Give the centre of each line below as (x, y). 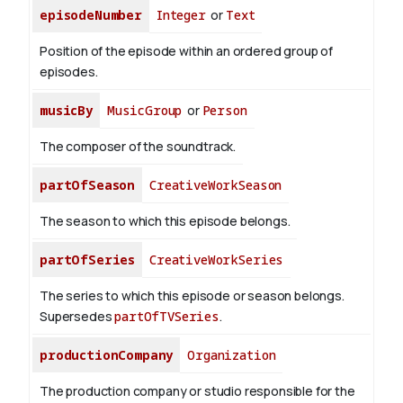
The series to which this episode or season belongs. (192, 296)
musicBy (66, 111)
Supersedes (77, 317)
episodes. (69, 72)
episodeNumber (91, 15)
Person (224, 111)
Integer (181, 15)
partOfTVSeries (167, 317)
